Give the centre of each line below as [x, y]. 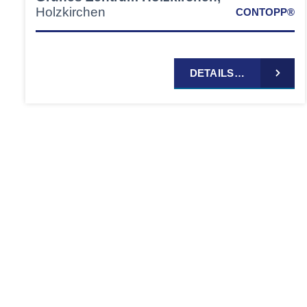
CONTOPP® [265, 12]
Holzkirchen [71, 12]
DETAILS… [217, 73]
